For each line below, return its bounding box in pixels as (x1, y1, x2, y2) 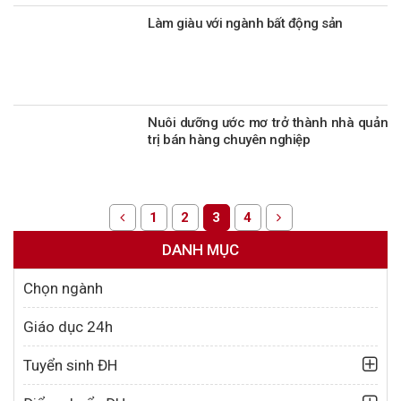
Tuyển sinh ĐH (23, 356, 117, 375)
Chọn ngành (23, 279, 103, 298)
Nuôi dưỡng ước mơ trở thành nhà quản (148, 115, 388, 132)
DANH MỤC (162, 241, 239, 260)
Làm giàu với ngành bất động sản (148, 15, 343, 32)
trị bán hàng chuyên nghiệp (148, 132, 310, 149)
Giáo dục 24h (23, 318, 113, 337)
